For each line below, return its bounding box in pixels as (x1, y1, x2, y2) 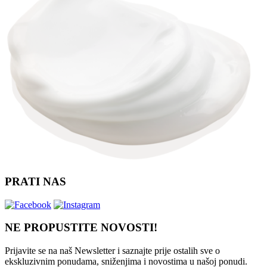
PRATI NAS (5, 175, 66, 188)
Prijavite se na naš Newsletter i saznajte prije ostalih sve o (5, 246, 220, 256)
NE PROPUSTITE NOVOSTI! (5, 221, 157, 234)
